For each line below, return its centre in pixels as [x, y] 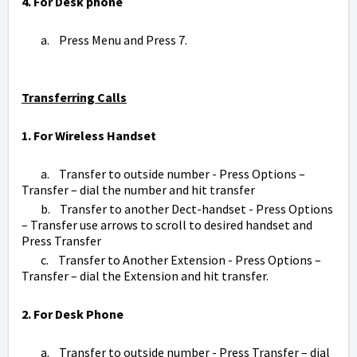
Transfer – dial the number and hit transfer [139, 190]
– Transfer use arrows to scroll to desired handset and [167, 225]
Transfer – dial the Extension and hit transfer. [146, 276]
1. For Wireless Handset [89, 136]
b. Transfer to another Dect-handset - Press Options [177, 209]
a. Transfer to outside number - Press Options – [163, 174]
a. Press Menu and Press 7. [107, 40]
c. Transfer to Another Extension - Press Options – [171, 260]
